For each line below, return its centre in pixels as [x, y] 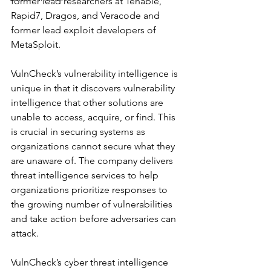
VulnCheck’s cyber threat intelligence [91, 262]
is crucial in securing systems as [79, 132]
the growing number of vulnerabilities [93, 204]
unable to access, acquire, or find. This [94, 117]
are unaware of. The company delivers [93, 161]
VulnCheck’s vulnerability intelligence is [96, 73]
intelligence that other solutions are [88, 103]
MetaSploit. [36, 44]
